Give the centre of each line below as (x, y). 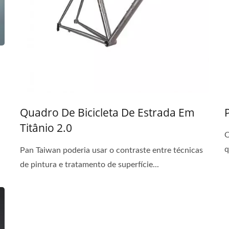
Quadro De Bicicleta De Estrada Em (107, 112)
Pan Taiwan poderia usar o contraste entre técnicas (111, 150)
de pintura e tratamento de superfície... (89, 165)
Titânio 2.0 (46, 128)
